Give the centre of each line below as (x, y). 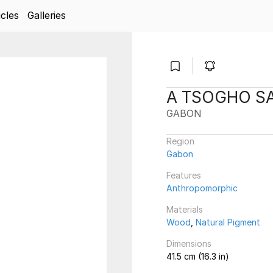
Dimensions (189, 243)
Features (184, 175)
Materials (185, 209)
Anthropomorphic (202, 188)
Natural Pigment (228, 222)
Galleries (46, 16)
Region (180, 141)
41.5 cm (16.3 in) (198, 256)
